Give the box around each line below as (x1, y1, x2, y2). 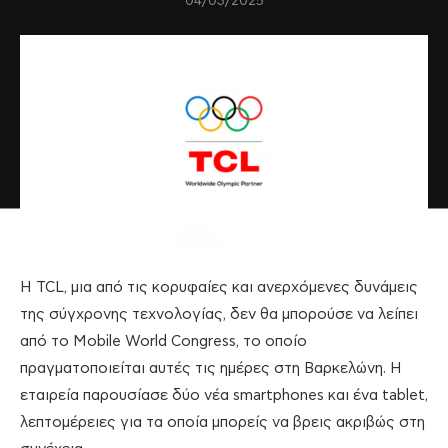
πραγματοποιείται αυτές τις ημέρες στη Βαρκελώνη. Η (20, 361, 402, 377)
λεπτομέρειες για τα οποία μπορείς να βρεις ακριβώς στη (20, 415, 425, 431)
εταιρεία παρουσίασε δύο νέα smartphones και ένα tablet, (20, 388, 428, 404)
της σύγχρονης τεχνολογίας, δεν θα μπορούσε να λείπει (20, 307, 418, 323)
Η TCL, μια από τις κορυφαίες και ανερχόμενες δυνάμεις (20, 280, 418, 296)
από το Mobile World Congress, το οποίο (20, 334, 307, 350)
